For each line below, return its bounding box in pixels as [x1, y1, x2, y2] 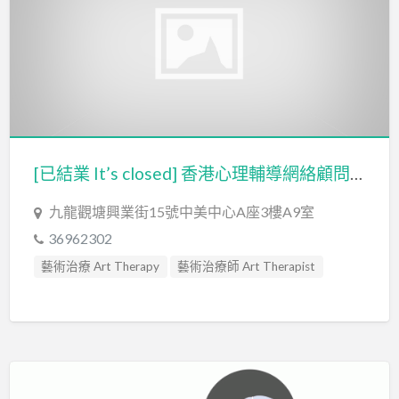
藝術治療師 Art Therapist [177, 259, 316, 274]
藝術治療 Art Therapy [41, 259, 160, 274]
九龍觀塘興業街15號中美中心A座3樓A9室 [48, 203, 314, 221]
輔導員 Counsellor [41, 285, 139, 300]
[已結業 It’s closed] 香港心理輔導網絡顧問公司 [349, 163, 362, 184]
